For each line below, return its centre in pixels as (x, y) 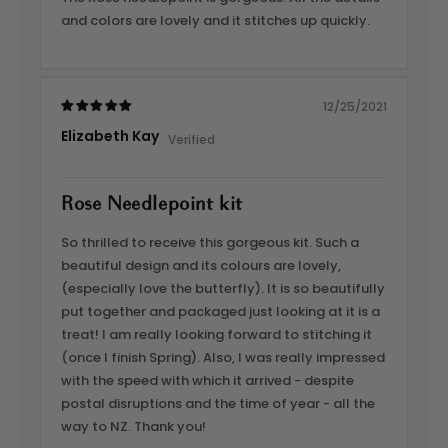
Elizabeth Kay (110, 136)
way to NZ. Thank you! (133, 426)
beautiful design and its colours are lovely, (201, 265)
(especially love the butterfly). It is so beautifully (223, 288)
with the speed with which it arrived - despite (207, 380)
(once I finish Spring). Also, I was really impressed (223, 357)
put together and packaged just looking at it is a (220, 311)
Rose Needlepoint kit (152, 205)
